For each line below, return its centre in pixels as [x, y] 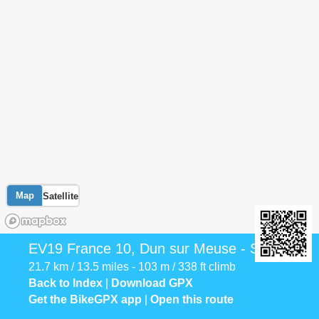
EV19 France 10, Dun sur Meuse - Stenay [161, 249]
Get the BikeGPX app [85, 299]
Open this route [192, 299]
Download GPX [152, 283]
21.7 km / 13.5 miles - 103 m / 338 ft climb [132, 267]
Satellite [61, 196]
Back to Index [66, 283]
